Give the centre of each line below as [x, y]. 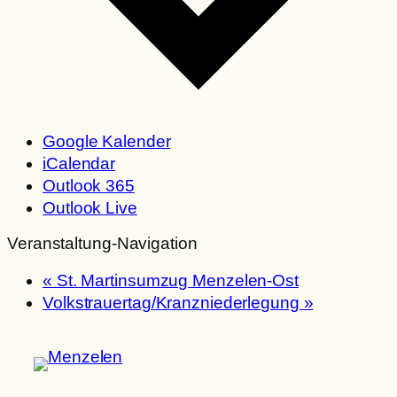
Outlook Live [90, 207]
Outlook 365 [89, 185]
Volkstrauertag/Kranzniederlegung [173, 302]
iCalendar [79, 163]
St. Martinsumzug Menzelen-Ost [175, 280]
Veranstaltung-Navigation [102, 244]
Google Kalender [107, 141]
